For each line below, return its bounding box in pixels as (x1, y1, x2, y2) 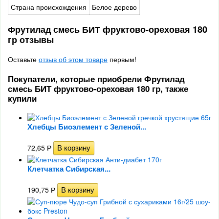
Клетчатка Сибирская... (27, 163, 110, 174)
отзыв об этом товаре (39, 54, 108, 64)
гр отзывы (8, 33, 54, 46)
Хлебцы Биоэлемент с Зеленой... (27, 121, 146, 132)
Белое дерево (92, 2, 137, 12)
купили (8, 92, 37, 104)
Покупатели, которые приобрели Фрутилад (8, 73, 185, 85)
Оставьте (8, 54, 39, 64)
